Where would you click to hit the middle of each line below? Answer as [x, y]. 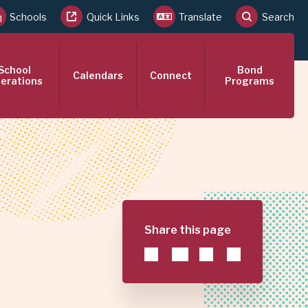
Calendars [98, 75]
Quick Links [113, 16]
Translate [201, 16]
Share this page [187, 230]
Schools [29, 16]
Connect [170, 75]
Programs [250, 80]
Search [278, 16]
